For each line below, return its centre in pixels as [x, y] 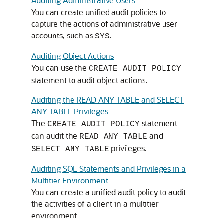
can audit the [55, 136]
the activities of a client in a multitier [95, 204]
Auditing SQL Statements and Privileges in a [109, 169]
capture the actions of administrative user [104, 24]
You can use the [60, 67]
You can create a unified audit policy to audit [109, 192]
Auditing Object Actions [73, 56]
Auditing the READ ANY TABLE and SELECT [108, 100]
